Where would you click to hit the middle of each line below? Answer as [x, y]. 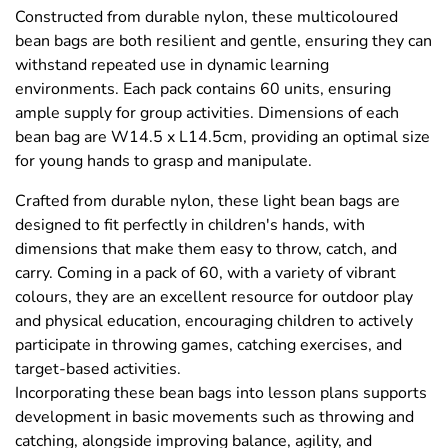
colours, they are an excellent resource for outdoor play [214, 297]
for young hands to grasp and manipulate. [163, 161]
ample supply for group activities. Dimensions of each [207, 113]
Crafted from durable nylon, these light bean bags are [207, 201]
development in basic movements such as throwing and [214, 417]
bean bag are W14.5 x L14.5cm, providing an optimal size [222, 137]
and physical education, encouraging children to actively [214, 321]
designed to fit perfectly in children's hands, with [190, 225]
